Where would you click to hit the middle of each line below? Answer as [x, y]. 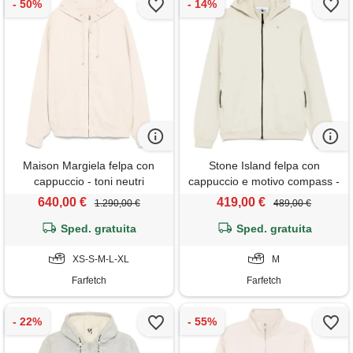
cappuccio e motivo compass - [264, 182]
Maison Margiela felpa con [89, 166]
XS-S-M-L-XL [100, 260]
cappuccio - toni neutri [89, 182]
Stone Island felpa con [264, 166]
